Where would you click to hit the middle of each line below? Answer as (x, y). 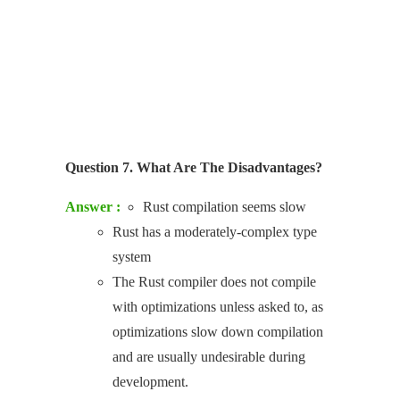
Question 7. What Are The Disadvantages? (194, 167)
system (132, 256)
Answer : (93, 206)
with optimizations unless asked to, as (218, 306)
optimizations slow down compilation (218, 331)
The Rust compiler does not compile (214, 281)
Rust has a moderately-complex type (215, 231)
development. (150, 381)
